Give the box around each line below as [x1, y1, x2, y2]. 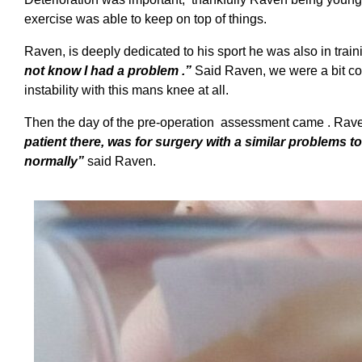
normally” [24, 154, 87, 168]
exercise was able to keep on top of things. [24, 11, 267, 26]
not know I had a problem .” [24, 63, 192, 78]
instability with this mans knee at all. [24, 82, 229, 97]
